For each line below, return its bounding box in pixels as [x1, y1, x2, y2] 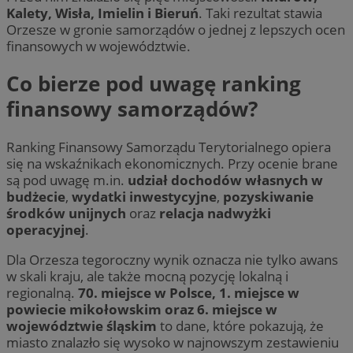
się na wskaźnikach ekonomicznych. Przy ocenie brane [6, 154, 338, 173]
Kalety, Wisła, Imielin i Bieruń [6, 3, 199, 22]
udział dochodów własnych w [128, 170, 323, 189]
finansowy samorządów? [6, 95, 258, 124]
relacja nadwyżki [159, 203, 271, 222]
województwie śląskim [6, 316, 157, 335]
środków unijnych [6, 203, 126, 222]
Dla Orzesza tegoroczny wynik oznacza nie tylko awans [6, 250, 338, 269]
